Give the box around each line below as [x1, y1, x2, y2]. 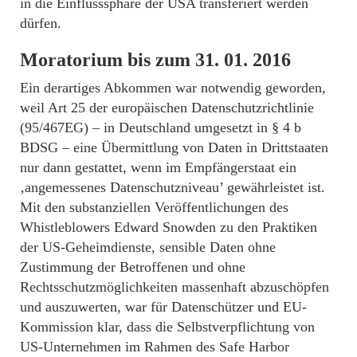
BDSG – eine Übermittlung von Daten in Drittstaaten [20, 139, 328, 155]
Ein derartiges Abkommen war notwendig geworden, [20, 79, 326, 96]
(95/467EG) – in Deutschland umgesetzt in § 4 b [20, 119, 301, 135]
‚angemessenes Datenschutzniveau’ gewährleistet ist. [20, 178, 325, 195]
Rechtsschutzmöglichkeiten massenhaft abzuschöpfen [20, 278, 329, 295]
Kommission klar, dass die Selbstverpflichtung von [20, 318, 315, 335]
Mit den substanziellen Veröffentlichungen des [20, 198, 288, 215]
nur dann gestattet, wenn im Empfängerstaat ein [20, 159, 296, 175]
